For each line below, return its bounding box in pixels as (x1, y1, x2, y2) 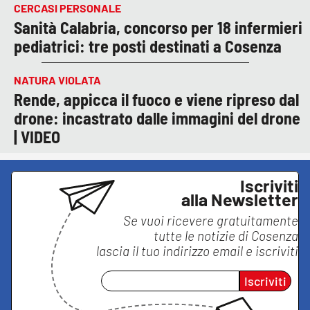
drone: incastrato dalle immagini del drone (14, 108, 300, 129)
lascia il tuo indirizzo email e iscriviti (96, 243, 298, 259)
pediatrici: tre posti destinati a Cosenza (14, 36, 282, 57)
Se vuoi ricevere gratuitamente (123, 212, 298, 229)
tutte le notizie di (154, 228, 251, 244)
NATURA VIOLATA (14, 73, 101, 87)
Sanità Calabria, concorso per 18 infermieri (14, 17, 302, 38)
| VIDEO (14, 127, 60, 147)
